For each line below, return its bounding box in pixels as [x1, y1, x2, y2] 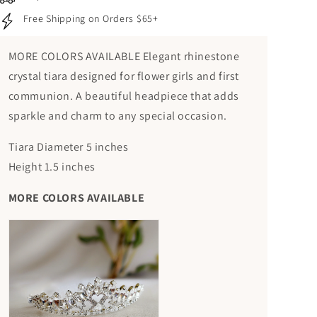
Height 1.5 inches [8, 159, 96, 175]
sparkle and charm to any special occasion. [8, 108, 227, 124]
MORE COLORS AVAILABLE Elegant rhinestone [8, 49, 240, 64]
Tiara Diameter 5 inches [8, 139, 129, 155]
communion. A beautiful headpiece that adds [8, 88, 239, 104]
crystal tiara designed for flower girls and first [8, 69, 239, 84]
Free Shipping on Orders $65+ [23, 12, 158, 25]
